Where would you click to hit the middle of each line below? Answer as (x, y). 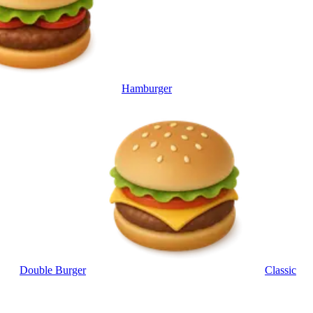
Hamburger (147, 88)
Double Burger (53, 270)
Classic (281, 270)
